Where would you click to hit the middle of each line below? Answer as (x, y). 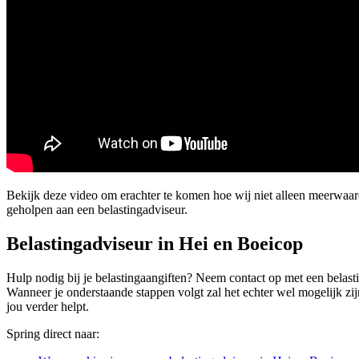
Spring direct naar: (53, 333)
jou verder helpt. (48, 306)
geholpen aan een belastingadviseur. (97, 209)
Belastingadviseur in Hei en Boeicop (155, 243)
